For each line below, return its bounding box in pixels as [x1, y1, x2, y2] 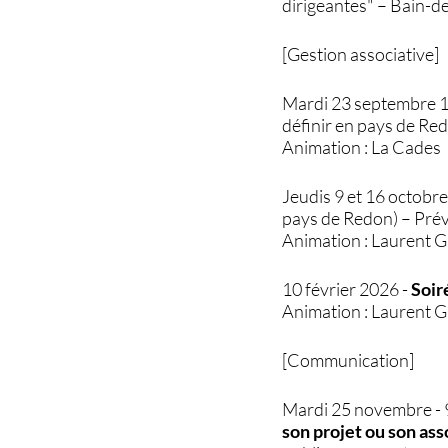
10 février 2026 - [282, 277, 412, 300]
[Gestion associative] [282, 42, 440, 65]
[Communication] [282, 348, 415, 371]
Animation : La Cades [282, 135, 442, 158]
